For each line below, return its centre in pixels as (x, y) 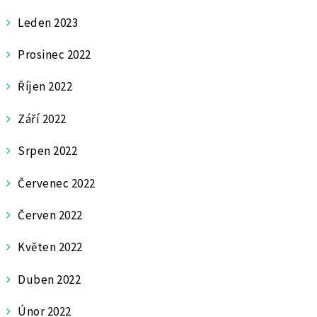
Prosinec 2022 (54, 55)
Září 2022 (42, 119)
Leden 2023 (48, 22)
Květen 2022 (50, 247)
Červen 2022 (50, 215)
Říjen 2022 (45, 87)
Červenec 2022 (57, 183)
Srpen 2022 (48, 151)
